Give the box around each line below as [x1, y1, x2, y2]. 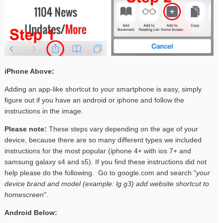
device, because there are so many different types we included [4, 135, 202, 144]
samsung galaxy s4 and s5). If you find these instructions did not [4, 157, 207, 166]
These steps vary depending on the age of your [47, 124, 199, 133]
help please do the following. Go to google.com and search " [4, 168, 197, 177]
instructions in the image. [4, 107, 84, 115]
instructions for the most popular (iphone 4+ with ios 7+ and [4, 146, 192, 155]
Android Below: [4, 208, 58, 217]
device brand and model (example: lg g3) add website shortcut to [4, 179, 210, 188]
